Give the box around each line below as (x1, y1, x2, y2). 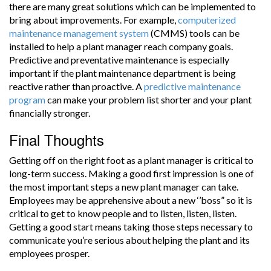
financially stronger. (9, 107, 90, 119)
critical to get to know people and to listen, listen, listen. (9, 207, 237, 220)
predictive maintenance (142, 80, 241, 93)
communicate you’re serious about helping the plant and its (9, 234, 250, 246)
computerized (178, 14, 236, 26)
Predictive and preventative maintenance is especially (9, 54, 229, 66)
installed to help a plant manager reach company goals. (9, 41, 233, 53)
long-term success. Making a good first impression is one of (9, 168, 254, 180)
